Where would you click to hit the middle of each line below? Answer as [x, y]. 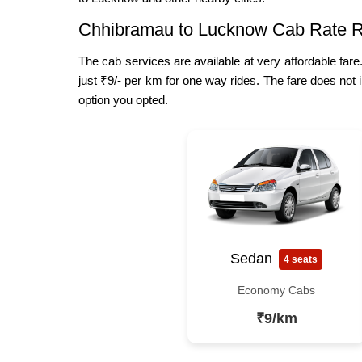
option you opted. [123, 99]
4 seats [301, 259]
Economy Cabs [276, 290]
